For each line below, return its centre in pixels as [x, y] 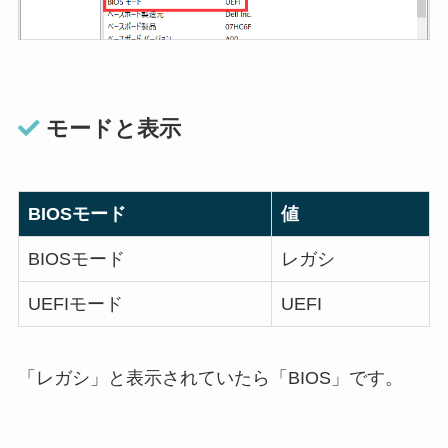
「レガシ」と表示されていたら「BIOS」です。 [210, 378]
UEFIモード [75, 303]
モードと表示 [110, 128]
